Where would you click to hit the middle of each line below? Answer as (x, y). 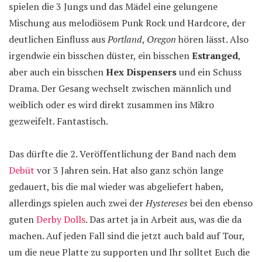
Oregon (161, 39)
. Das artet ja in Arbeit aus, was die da (163, 219)
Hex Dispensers (141, 72)
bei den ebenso (220, 203)
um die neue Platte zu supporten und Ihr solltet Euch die (129, 252)
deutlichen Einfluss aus (58, 39)
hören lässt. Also (212, 39)
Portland (125, 39)
